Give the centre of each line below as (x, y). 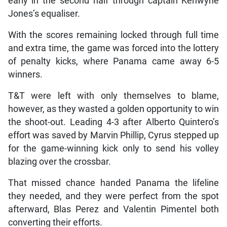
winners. (25, 74)
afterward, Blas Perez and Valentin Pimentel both (113, 209)
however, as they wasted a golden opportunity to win (113, 109)
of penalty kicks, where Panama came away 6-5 (113, 61)
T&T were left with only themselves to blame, (113, 96)
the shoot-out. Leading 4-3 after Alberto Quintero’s (113, 122)
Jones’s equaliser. (44, 13)
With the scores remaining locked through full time (113, 35)
